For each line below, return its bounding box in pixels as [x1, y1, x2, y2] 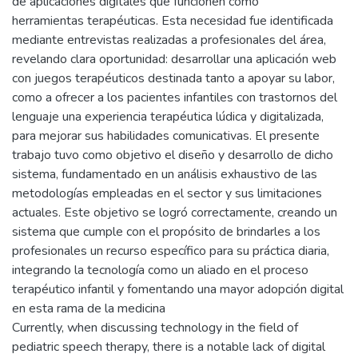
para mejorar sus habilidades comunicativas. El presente [12, 127, 320, 145]
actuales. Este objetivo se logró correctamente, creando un [12, 204, 337, 222]
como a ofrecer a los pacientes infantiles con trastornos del [12, 89, 337, 107]
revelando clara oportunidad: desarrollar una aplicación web [12, 50, 336, 69]
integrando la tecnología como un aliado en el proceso [12, 261, 308, 280]
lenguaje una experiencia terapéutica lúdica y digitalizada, [12, 108, 324, 126]
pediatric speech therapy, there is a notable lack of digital [12, 338, 325, 356]
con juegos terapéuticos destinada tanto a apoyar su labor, [12, 70, 335, 88]
